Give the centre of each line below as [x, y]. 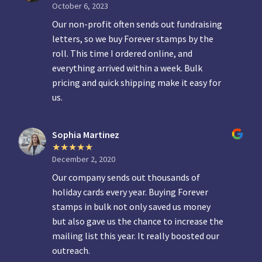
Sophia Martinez [86, 135]
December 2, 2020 [84, 159]
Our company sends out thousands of [126, 177]
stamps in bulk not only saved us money [132, 207]
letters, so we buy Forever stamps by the [133, 39]
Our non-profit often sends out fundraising [137, 24]
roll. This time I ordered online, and [123, 54]
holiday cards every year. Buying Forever [130, 192]
